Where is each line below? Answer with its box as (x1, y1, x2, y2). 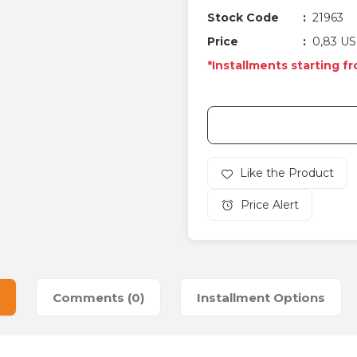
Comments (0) (53, 289, 144, 305)
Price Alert (241, 198, 299, 212)
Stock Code (207, 10, 279, 25)
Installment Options (197, 289, 325, 305)
